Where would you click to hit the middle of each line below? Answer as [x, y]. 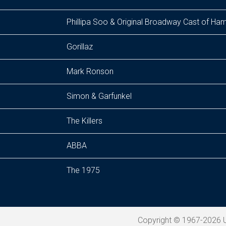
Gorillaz [80, 47]
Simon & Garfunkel [99, 96]
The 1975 [83, 170]
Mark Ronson [90, 71]
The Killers [84, 121]
